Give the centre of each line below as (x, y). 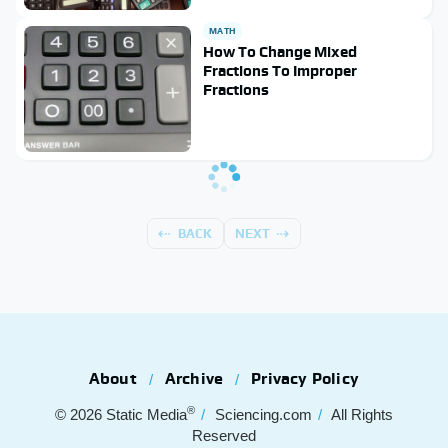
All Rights (362, 414)
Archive (194, 378)
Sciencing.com (263, 414)
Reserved (224, 435)
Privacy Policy (305, 378)
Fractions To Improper (280, 71)
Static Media (146, 414)
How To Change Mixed (280, 52)
